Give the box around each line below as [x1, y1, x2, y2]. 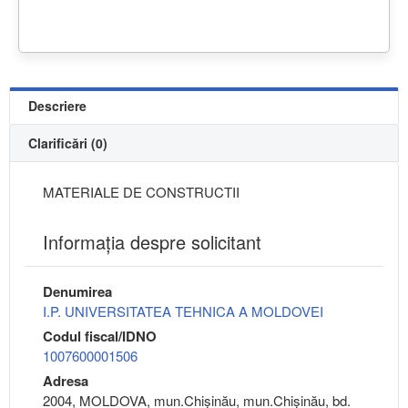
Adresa [43, 371, 88, 392]
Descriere [28, 97, 87, 116]
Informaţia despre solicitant [43, 229, 261, 256]
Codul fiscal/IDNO [43, 326, 157, 347]
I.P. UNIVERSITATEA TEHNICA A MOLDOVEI [43, 301, 323, 321]
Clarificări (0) [28, 134, 107, 153]
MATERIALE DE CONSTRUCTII [43, 182, 240, 202]
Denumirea [43, 281, 112, 302]
